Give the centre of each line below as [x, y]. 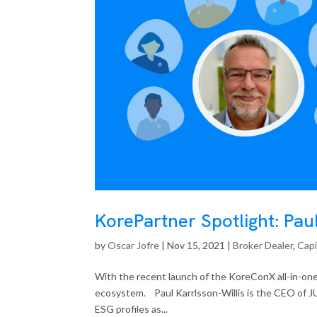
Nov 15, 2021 [196, 245]
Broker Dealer [263, 245]
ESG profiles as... [132, 309]
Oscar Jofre [134, 245]
